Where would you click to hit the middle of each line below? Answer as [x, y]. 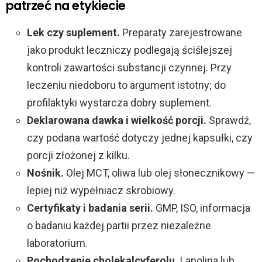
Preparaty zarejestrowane [181, 33]
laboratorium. [57, 243]
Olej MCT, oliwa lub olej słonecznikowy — [159, 173]
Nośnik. [45, 173]
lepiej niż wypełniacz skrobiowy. [101, 191]
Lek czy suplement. [73, 33]
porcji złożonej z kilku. [78, 156]
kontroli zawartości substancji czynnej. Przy [129, 68]
